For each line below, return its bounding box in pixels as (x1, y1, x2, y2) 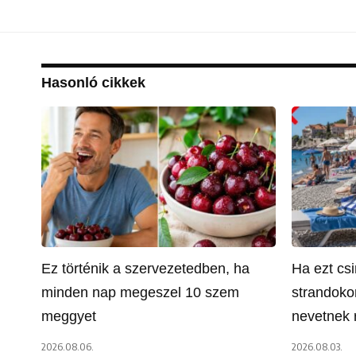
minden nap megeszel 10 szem (41, 284, 239, 300)
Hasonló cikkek (41, 74, 145, 91)
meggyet (41, 308, 96, 324)
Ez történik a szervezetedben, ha (41, 260, 250, 277)
